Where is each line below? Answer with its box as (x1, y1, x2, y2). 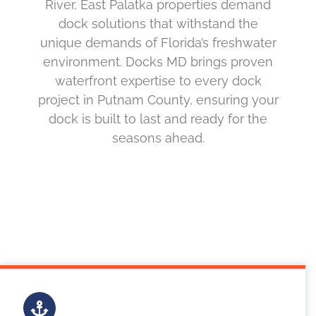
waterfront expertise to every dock (54, 73, 262, 89)
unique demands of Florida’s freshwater (39, 35, 276, 51)
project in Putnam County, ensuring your (37, 92, 279, 108)
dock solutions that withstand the (58, 16, 258, 32)
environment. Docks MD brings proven (43, 54, 273, 70)
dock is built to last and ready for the (49, 111, 267, 127)
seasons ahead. (111, 130, 205, 146)
